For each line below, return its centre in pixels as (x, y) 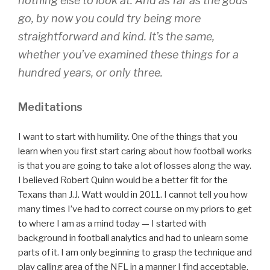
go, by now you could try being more (109, 18)
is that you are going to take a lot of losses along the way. (135, 166)
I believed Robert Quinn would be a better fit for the (123, 180)
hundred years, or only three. (90, 72)
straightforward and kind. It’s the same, (116, 36)
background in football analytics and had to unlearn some (133, 238)
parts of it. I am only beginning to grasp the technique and (135, 253)
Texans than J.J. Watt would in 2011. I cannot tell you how (133, 195)
